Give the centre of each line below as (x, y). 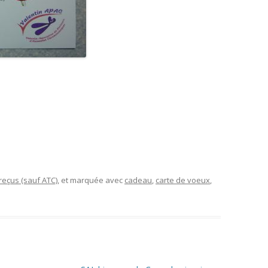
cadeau (138, 180)
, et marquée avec (91, 180)
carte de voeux (183, 180)
